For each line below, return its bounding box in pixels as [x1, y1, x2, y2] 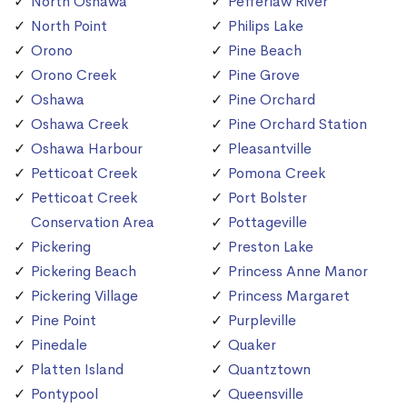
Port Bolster [228, 188, 307, 208]
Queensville [228, 384, 303, 404]
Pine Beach [228, 41, 302, 61]
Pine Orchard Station [228, 114, 367, 134]
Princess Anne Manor [228, 262, 368, 282]
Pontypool [31, 384, 98, 404]
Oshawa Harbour [31, 139, 143, 159]
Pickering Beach [31, 262, 136, 282]
